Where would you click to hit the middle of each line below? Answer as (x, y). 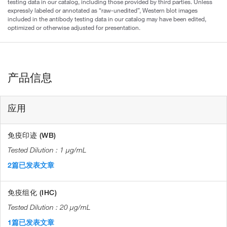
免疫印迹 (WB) (32, 135)
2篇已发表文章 (31, 165)
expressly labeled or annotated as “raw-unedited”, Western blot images (103, 10)
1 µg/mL (73, 150)
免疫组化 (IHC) (32, 192)
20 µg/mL (75, 207)
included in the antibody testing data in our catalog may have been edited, (107, 18)
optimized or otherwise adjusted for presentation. (74, 27)
